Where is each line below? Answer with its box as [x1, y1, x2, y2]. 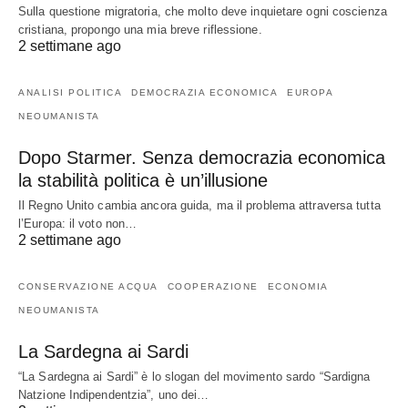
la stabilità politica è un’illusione [18, 170, 268, 191]
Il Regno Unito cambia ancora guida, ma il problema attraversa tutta [18, 199, 381, 213]
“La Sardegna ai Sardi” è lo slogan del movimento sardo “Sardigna [18, 370, 371, 384]
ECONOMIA [267, 281, 329, 292]
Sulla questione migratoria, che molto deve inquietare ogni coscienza [18, 5, 387, 19]
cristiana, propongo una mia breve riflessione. [18, 23, 262, 37]
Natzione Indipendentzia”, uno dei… [18, 388, 209, 403]
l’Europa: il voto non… [18, 217, 138, 231]
